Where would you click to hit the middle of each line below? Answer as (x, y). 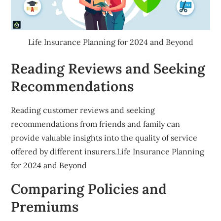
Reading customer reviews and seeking (83, 110)
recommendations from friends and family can (96, 124)
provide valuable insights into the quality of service (104, 138)
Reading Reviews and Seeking (108, 69)
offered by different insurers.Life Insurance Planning (108, 152)
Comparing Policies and (89, 189)
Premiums (45, 207)
